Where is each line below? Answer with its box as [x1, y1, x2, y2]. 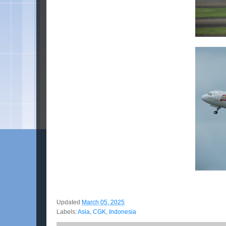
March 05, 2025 [82, 199, 125, 206]
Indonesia [109, 208, 136, 216]
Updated [56, 199, 82, 206]
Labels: [56, 208, 78, 216]
